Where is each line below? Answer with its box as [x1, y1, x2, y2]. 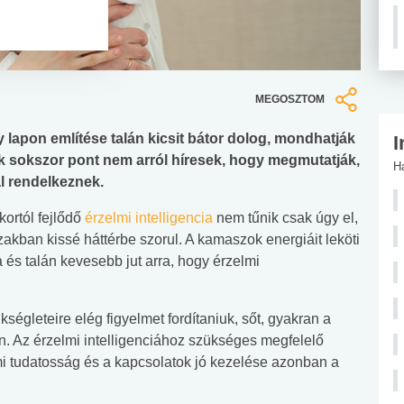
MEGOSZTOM [255, 92, 325, 106]
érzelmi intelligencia [85, 209, 213, 225]
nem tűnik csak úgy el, [213, 209, 358, 225]
